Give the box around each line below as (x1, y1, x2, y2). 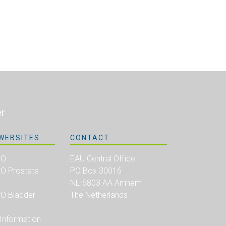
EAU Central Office (70, 153, 136, 163)
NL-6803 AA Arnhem (70, 178, 142, 188)
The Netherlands (70, 190, 128, 200)
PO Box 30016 (70, 165, 122, 176)
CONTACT (70, 133, 110, 142)
